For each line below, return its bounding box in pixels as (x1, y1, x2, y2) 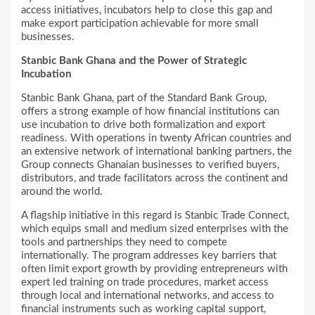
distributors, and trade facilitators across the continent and (21, 173, 288, 184)
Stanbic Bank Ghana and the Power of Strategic (21, 56, 247, 67)
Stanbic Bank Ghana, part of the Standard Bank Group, (21, 93, 266, 104)
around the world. (21, 186, 103, 198)
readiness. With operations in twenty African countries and (21, 133, 291, 144)
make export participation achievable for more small (21, 18, 259, 30)
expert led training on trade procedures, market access (21, 277, 269, 288)
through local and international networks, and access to (21, 290, 274, 302)
